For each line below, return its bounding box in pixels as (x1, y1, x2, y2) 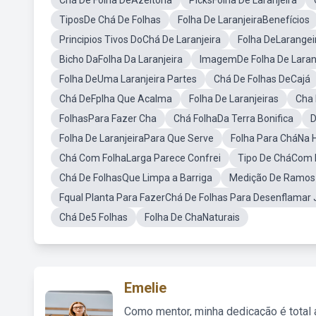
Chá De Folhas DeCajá (214, 73, 310, 85)
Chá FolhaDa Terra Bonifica (174, 113, 293, 124)
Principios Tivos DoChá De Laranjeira (59, 34, 221, 45)
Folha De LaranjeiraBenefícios (178, 14, 310, 25)
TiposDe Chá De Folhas (59, 14, 161, 25)
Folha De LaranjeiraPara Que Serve (59, 133, 214, 144)
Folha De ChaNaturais (145, 212, 240, 223)
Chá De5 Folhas (59, 212, 128, 223)
